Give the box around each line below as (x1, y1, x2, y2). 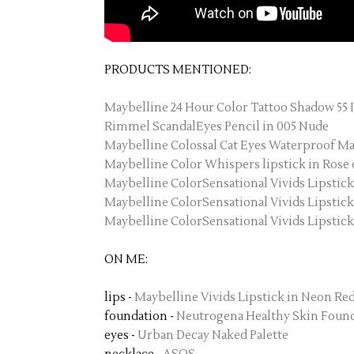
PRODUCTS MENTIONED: (104, 62, 251, 77)
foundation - (104, 309, 176, 324)
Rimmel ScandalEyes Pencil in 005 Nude (104, 119, 329, 134)
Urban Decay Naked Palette (137, 328, 288, 343)
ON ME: (104, 252, 148, 267)
